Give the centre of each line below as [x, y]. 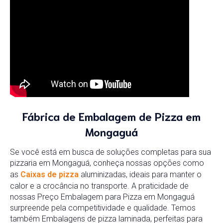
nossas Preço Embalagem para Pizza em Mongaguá [102, 197]
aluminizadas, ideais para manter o [140, 175]
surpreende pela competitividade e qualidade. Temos [103, 208]
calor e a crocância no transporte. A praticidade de [99, 186]
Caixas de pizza [50, 175]
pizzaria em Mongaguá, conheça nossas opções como [107, 163]
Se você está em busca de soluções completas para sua [111, 152]
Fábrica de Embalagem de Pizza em [111, 116]
